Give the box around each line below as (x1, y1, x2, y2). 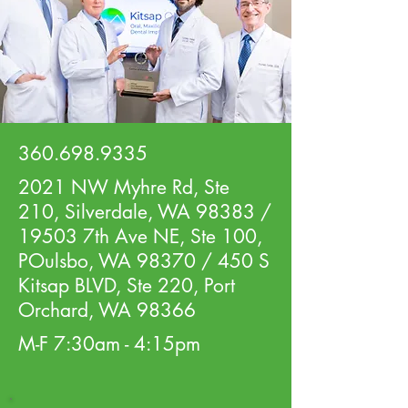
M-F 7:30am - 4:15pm (18, 331, 200, 356)
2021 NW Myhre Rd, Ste (18, 174, 229, 199)
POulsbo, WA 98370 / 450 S (18, 248, 270, 273)
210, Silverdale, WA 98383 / (18, 199, 271, 224)
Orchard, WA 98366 (18, 297, 196, 322)
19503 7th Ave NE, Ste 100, (18, 223, 262, 249)
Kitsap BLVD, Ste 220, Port (18, 272, 235, 298)
